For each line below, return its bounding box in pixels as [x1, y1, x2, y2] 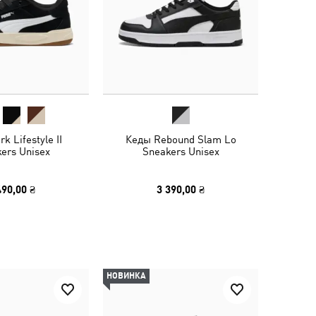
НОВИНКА [107, 271, 146, 281]
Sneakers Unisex [142, 145, 219, 157]
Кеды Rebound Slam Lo [125, 133, 236, 145]
